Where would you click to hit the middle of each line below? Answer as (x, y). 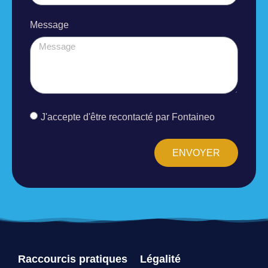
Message (49, 25)
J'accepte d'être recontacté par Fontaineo (128, 117)
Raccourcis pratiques (73, 259)
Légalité (160, 259)
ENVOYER (196, 153)
